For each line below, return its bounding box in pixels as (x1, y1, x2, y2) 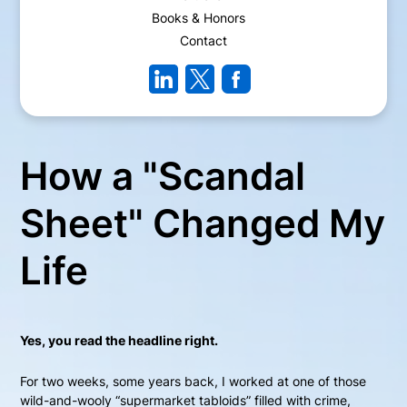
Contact (180, 33, 227, 49)
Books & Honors (151, 10, 245, 26)
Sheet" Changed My (20, 200, 386, 247)
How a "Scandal (20, 153, 306, 200)
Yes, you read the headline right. (20, 333, 219, 349)
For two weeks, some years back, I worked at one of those (20, 373, 367, 390)
